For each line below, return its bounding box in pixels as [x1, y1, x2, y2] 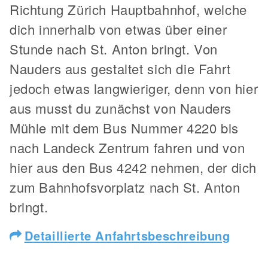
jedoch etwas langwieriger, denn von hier [10, 79, 258, 98]
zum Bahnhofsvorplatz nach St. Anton [10, 178, 240, 197]
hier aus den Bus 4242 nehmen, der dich [10, 158, 257, 177]
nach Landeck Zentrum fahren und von [10, 138, 245, 157]
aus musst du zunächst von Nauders [10, 99, 232, 118]
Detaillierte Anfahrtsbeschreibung [24, 227, 230, 245]
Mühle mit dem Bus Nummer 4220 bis [10, 118, 239, 138]
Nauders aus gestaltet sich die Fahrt [10, 59, 231, 78]
